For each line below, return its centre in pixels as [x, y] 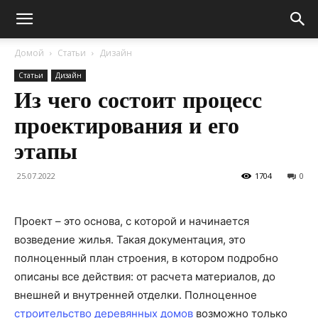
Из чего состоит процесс [138, 100]
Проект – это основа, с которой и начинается [132, 221]
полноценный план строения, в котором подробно [146, 258]
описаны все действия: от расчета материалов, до [145, 276]
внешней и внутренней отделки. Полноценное [136, 295]
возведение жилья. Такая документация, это [130, 240]
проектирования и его [127, 126]
